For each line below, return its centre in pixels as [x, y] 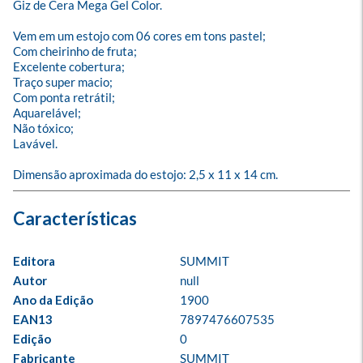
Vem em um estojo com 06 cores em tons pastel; [139, 36]
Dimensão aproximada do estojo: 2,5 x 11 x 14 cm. [145, 174]
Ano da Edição [53, 300]
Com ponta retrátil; [64, 97]
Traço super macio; [63, 82]
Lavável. [35, 143]
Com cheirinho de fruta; [75, 51]
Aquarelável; [47, 113]
